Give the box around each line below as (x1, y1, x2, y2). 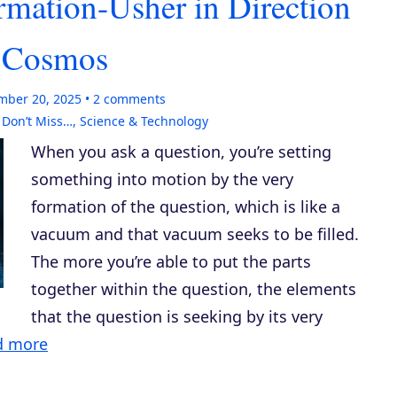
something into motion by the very (31, 168, 293, 190)
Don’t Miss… (2, 113, 73, 129)
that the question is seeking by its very (31, 306, 323, 327)
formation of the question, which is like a (31, 196, 340, 217)
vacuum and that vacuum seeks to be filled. (31, 223, 359, 245)
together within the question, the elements (31, 278, 356, 300)
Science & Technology (80, 113, 208, 129)
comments (100, 90, 166, 107)
